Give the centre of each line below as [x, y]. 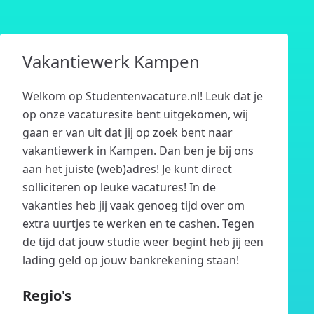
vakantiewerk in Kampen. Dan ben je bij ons [138, 151]
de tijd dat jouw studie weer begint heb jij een [143, 242]
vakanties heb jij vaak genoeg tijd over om [134, 205]
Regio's [47, 295]
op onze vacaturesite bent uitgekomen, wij [135, 114]
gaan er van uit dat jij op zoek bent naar [128, 132]
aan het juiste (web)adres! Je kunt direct [127, 169]
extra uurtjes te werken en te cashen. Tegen [138, 224]
